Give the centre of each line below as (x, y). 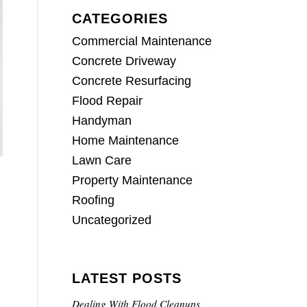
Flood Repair (108, 101)
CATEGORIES (120, 19)
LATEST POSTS (127, 278)
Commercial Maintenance (142, 41)
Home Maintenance (126, 140)
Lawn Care (102, 160)
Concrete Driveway (124, 61)
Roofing (94, 200)
